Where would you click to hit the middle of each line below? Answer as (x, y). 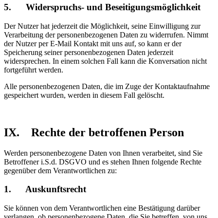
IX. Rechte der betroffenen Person (94, 132)
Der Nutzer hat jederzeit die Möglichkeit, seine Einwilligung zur (102, 26)
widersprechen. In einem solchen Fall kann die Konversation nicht (105, 61)
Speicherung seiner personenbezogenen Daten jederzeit (89, 52)
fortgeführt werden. (34, 70)
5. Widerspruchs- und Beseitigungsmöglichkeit (102, 7)
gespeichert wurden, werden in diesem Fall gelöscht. (84, 95)
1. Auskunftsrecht (45, 189)
